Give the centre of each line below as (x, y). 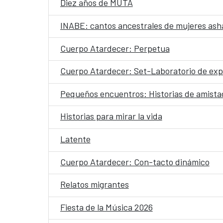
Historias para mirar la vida (111, 116)
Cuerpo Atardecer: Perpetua (115, 48)
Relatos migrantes (94, 184)
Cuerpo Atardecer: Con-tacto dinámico (135, 162)
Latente (75, 139)
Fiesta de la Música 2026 (106, 207)
